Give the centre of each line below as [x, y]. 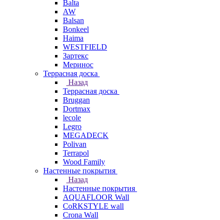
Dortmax [77, 109]
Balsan [73, 20]
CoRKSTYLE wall [93, 206]
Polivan [75, 144]
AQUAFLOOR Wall [96, 197]
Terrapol [76, 153]
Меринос [78, 65]
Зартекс [76, 56]
